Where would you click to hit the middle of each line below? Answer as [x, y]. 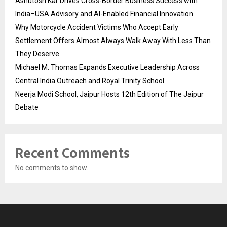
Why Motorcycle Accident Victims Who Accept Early [97, 27]
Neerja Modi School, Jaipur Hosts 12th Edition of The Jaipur [109, 94]
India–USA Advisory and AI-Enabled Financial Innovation [104, 13]
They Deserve [37, 53]
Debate [27, 107]
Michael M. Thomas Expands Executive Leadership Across [107, 67]
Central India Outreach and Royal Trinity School [90, 80]
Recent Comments [72, 153]
